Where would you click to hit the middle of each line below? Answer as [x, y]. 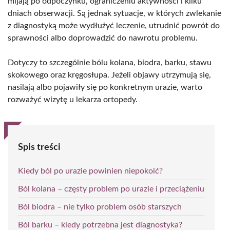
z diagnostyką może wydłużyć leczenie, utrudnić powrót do [114, 25]
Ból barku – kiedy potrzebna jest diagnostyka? [100, 225]
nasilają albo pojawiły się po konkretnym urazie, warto [105, 87]
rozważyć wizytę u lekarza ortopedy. [73, 99]
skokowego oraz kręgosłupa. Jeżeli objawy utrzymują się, [109, 75]
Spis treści [39, 147]
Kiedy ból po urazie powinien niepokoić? [90, 171]
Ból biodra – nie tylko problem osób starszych [100, 207]
